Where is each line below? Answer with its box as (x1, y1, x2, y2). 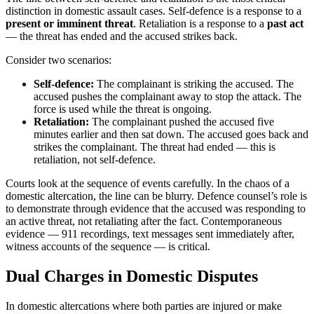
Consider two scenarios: (6, 54, 111, 67)
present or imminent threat (6, 18, 133, 30)
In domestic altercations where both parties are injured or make (6, 300, 282, 313)
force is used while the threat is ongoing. (34, 103, 212, 116)
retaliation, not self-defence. (34, 153, 156, 166)
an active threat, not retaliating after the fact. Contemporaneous (6, 215, 282, 228)
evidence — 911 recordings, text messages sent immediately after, (6, 228, 294, 240)
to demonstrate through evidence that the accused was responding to (6, 203, 306, 215)
